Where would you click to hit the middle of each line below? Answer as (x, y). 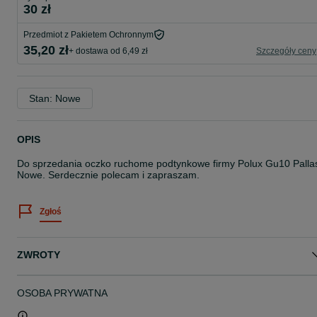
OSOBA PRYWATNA (62, 293)
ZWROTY (39, 255)
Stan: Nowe (55, 98)
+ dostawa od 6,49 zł (108, 51)
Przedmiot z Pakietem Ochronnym (88, 35)
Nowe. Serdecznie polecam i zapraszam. (108, 175)
